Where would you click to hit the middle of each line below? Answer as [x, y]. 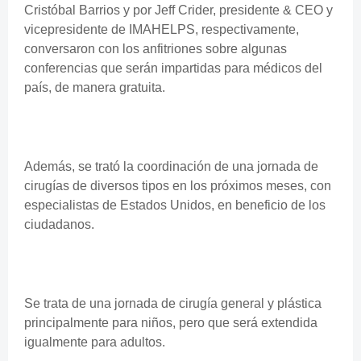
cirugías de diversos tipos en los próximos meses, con [178, 185]
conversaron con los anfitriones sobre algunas [156, 48]
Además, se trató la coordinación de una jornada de [171, 166]
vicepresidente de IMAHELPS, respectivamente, [162, 29]
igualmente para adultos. [96, 342]
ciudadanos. [61, 224]
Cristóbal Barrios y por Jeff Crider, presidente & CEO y [178, 10]
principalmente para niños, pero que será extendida [171, 322]
